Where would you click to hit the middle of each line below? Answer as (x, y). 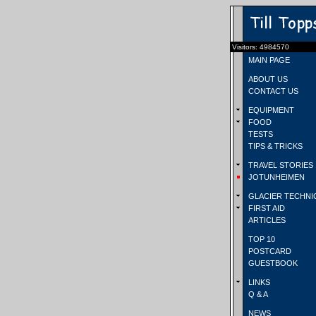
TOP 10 (261, 239)
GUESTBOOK (272, 263)
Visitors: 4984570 (261, 47)
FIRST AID (266, 208)
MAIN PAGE (268, 60)
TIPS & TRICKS (274, 146)
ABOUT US (267, 79)
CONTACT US (272, 91)
